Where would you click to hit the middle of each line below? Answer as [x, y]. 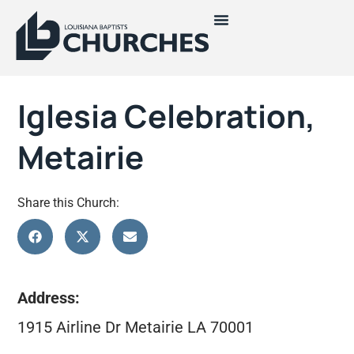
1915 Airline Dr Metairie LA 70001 [136, 327]
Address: [49, 298]
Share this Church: [69, 203]
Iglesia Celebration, [167, 116]
